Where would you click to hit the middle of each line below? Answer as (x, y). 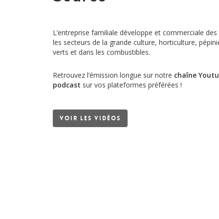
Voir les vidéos (90, 118)
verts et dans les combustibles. (101, 52)
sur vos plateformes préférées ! (131, 85)
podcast (66, 85)
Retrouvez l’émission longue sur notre (113, 75)
